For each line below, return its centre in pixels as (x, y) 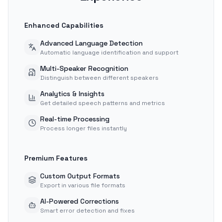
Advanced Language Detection (91, 43)
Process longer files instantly (83, 128)
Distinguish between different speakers (99, 78)
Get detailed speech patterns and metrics (103, 103)
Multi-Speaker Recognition (84, 68)
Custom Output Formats (80, 176)
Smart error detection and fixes (87, 211)
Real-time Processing (75, 119)
